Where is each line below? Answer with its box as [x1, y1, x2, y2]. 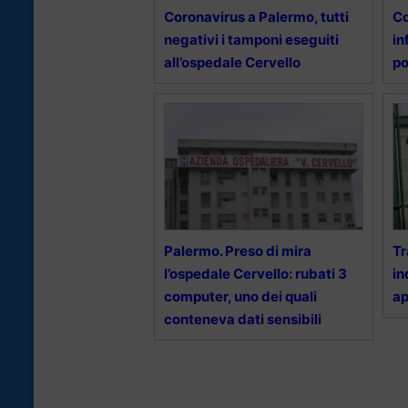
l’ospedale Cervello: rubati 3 [164, 264, 347, 282]
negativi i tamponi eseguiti [164, 30, 339, 48]
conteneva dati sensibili [164, 310, 321, 328]
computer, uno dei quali [164, 287, 317, 305]
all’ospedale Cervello [164, 53, 301, 71]
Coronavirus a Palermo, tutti [164, 7, 349, 25]
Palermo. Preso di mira [164, 241, 311, 260]
